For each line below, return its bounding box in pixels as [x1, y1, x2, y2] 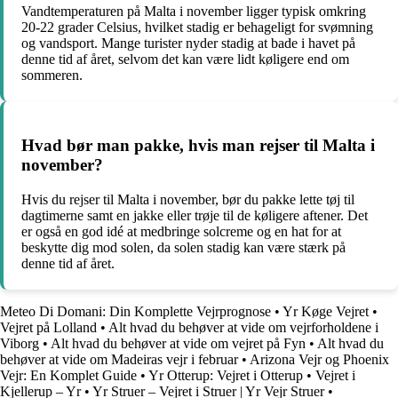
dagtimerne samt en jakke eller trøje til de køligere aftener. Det [21, 207, 368, 223]
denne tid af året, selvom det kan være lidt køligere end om [21, 52, 349, 68]
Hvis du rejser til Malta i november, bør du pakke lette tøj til [21, 191, 354, 207]
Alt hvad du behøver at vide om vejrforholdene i [108, 319, 378, 335]
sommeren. [21, 68, 83, 84]
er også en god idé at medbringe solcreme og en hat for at [21, 223, 341, 239]
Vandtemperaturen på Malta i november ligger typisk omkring [21, 4, 366, 20]
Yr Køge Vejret [283, 303, 369, 319]
